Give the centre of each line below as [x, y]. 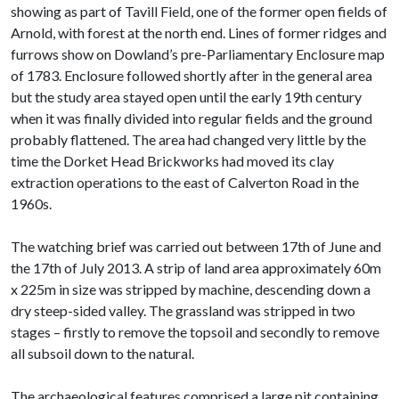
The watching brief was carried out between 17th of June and [196, 246]
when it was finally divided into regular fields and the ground [191, 118]
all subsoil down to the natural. [102, 353]
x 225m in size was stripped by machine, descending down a [191, 289]
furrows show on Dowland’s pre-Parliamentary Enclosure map [198, 53]
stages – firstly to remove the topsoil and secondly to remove [195, 331]
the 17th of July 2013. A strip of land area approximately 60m [196, 267]
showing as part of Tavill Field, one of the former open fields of [199, 11]
